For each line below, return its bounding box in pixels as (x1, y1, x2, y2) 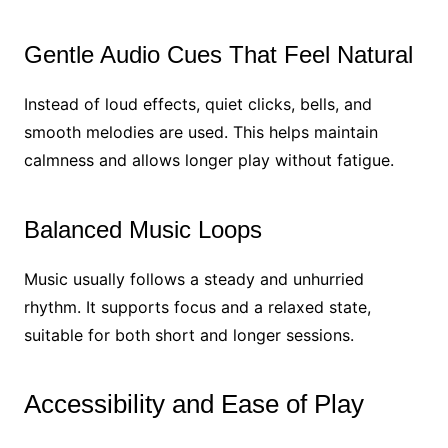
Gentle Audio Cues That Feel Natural (23, 40, 413, 68)
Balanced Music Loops (23, 215, 262, 243)
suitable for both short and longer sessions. (23, 324, 354, 345)
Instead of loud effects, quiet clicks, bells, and (23, 93, 372, 114)
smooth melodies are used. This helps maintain (23, 121, 378, 142)
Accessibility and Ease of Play (23, 388, 364, 419)
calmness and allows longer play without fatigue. (23, 149, 394, 170)
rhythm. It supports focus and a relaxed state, (23, 296, 371, 317)
